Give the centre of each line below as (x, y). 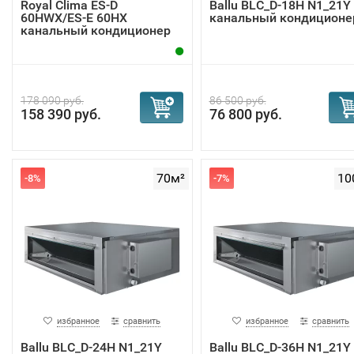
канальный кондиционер (96, 30)
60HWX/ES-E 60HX (74, 18)
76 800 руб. (245, 114)
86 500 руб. (237, 100)
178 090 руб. (52, 100)
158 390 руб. (61, 114)
